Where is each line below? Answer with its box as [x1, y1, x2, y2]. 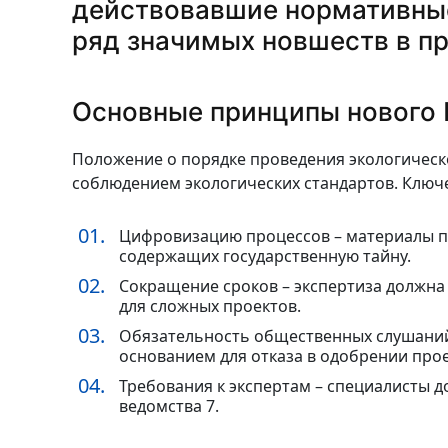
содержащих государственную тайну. [119, 245, 411, 267]
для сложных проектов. [119, 295, 301, 317]
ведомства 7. [119, 395, 219, 417]
